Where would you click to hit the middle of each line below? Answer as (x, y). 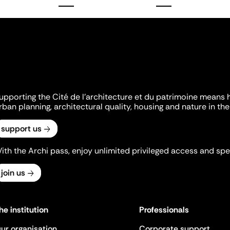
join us (13, 173)
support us (21, 129)
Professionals (164, 210)
